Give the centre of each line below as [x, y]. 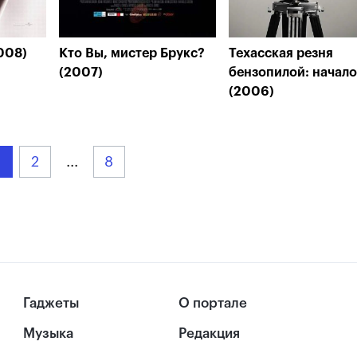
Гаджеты [51, 303]
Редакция [209, 334]
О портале [213, 303]
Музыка [49, 334]
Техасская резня [281, 53]
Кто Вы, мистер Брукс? [132, 53]
